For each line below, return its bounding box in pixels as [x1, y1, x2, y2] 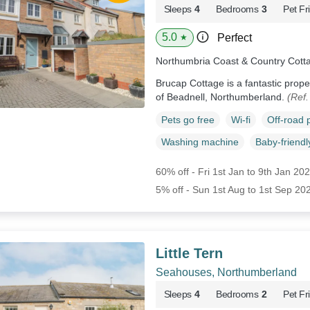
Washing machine [161, 136, 239, 147]
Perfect [217, 31, 252, 44]
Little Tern [155, 245, 223, 261]
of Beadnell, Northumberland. [155, 91, 287, 102]
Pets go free [161, 113, 215, 125]
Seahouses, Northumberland [155, 266, 297, 278]
